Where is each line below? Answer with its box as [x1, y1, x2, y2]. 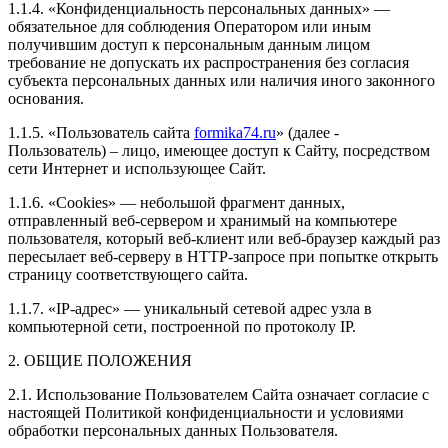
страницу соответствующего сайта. [8, 265, 248, 283]
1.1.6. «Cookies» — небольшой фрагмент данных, [8, 193, 345, 211]
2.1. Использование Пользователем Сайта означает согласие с [8, 385, 429, 403]
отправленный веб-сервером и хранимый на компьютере [8, 211, 397, 229]
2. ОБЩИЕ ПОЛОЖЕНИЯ [8, 351, 192, 369]
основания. [8, 89, 84, 107]
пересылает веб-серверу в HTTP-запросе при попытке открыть [8, 247, 438, 265]
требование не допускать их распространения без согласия [8, 53, 409, 71]
